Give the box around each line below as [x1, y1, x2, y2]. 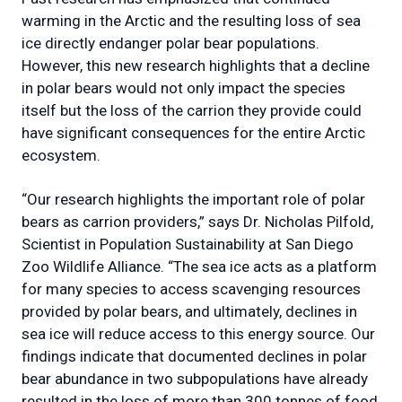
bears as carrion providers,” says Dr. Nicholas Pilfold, [22, 212, 373, 231]
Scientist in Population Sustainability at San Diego [22, 234, 354, 253]
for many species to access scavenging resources [22, 279, 361, 298]
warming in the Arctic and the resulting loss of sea [22, 11, 361, 30]
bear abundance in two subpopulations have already [22, 369, 368, 388]
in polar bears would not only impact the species [22, 78, 345, 97]
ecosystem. [22, 145, 100, 164]
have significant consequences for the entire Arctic [22, 123, 365, 142]
